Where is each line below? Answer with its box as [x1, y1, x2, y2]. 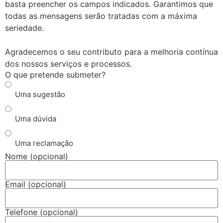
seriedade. [5, 23, 44, 33]
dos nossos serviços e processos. [5, 59, 132, 69]
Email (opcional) [5, 179, 66, 189]
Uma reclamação [15, 138, 73, 148]
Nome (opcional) [5, 151, 68, 161]
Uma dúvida [15, 114, 56, 123]
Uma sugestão [15, 90, 65, 99]
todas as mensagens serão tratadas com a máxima [5, 11, 197, 21]
